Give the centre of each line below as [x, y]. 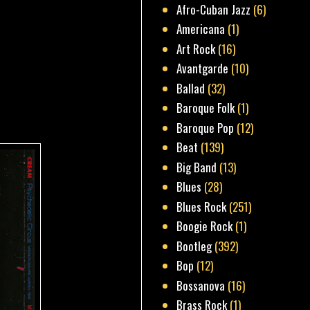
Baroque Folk [206, 108]
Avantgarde [203, 69]
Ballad [191, 88]
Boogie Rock [205, 226]
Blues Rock [202, 206]
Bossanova [201, 285]
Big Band [197, 167]
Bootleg [194, 246]
